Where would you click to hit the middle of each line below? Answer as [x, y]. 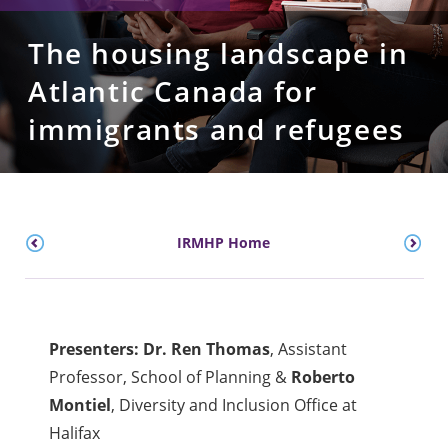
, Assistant [309, 349]
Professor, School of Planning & [170, 377]
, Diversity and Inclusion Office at [234, 405]
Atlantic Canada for [173, 92]
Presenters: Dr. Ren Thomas [160, 349]
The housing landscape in [218, 54]
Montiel [80, 405]
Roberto [323, 377]
